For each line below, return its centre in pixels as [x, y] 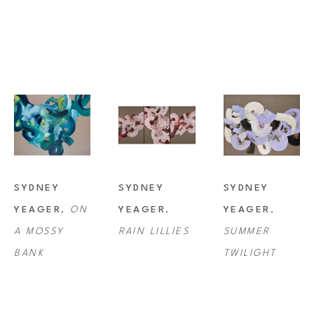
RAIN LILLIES [154, 232]
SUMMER [247, 232]
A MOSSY [39, 232]
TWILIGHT [250, 254]
